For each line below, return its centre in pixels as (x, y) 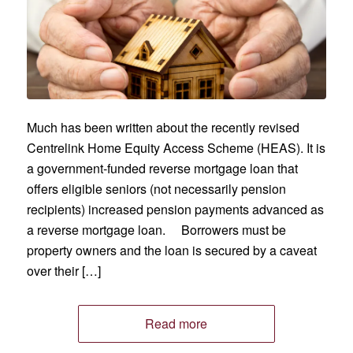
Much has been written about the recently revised (163, 128)
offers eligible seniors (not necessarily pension (156, 189)
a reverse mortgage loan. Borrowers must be (156, 230)
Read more (176, 324)
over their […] (63, 271)
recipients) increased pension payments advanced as (175, 210)
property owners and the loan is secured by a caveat (171, 251)
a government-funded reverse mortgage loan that (162, 169)
